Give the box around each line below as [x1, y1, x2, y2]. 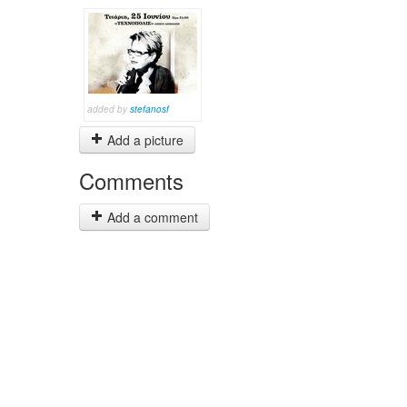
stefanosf [130, 103, 169, 115]
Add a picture [104, 131, 184, 149]
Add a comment [104, 208, 198, 226]
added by [87, 103, 130, 115]
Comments [79, 164, 184, 196]
